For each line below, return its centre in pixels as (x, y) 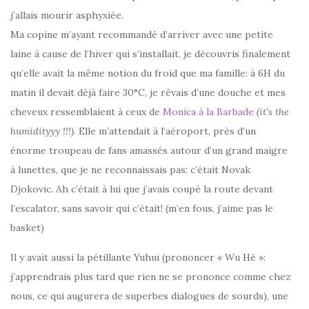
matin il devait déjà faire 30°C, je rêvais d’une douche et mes (148, 92)
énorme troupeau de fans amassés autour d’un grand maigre (149, 150)
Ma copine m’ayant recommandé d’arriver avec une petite (142, 34)
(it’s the (273, 111)
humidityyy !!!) (42, 131)
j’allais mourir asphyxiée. (67, 15)
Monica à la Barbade (208, 111)
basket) (27, 227)
